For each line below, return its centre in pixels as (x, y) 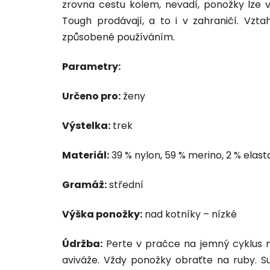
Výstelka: (86, 125)
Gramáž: (84, 184)
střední (125, 184)
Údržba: (82, 243)
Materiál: (86, 155)
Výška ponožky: (102, 214)
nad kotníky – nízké (190, 214)
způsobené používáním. (118, 37)
